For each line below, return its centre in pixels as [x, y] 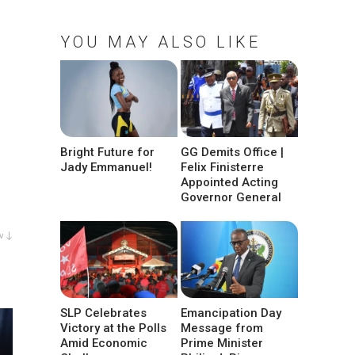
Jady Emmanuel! [106, 168]
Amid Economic [104, 344]
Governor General [231, 198]
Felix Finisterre [223, 168]
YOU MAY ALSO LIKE [160, 42]
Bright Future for [107, 153]
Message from [222, 328]
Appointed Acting [230, 183]
